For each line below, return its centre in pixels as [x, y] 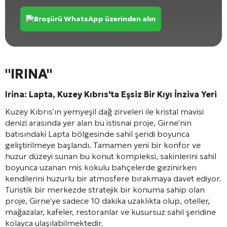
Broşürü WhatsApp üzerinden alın [95, 18]
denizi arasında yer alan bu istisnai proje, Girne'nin [98, 122]
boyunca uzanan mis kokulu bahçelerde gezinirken [101, 167]
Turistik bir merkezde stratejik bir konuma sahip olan [105, 189]
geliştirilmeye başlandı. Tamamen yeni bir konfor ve [103, 145]
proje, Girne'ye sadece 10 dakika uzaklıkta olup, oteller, [107, 200]
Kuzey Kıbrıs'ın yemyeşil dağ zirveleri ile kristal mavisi [104, 111]
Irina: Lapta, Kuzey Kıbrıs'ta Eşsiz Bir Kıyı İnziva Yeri [111, 94]
